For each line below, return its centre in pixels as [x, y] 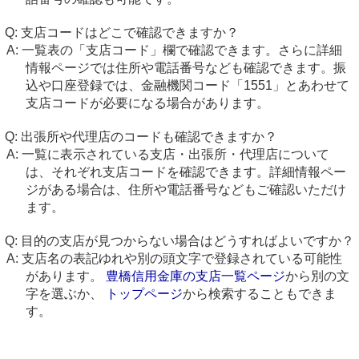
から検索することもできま [259, 294]
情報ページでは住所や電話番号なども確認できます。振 [186, 68]
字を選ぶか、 [65, 294]
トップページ [144, 294]
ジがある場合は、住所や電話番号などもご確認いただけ [186, 190]
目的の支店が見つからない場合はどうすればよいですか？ [188, 241]
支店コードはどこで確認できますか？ [130, 32]
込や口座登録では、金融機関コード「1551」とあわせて [187, 85]
